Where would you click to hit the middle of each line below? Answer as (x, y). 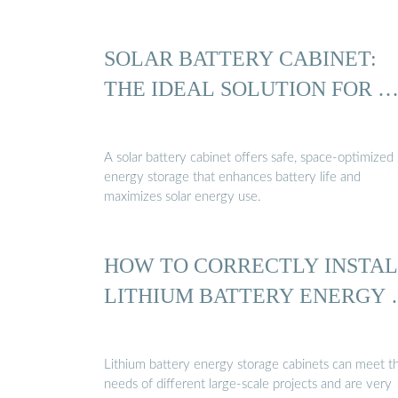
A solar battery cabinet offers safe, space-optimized (249, 157)
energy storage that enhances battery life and (232, 177)
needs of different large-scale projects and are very (248, 384)
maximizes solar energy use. (183, 196)
